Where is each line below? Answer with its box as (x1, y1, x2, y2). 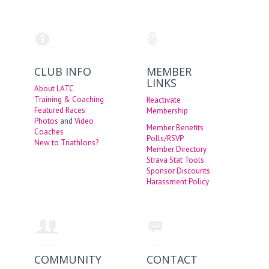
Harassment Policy (146, 176, 209, 187)
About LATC (34, 83, 74, 94)
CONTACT (146, 252, 198, 267)
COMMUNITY (34, 252, 102, 267)
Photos (34, 115, 59, 126)
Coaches (34, 126, 64, 137)
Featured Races (34, 104, 86, 115)
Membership (146, 105, 188, 116)
